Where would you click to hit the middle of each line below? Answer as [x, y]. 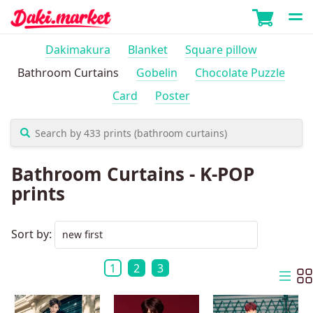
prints [38, 194]
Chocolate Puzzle [240, 73]
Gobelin [157, 73]
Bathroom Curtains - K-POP [133, 174]
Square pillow [221, 50]
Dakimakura [78, 50]
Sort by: [33, 234]
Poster [173, 96]
